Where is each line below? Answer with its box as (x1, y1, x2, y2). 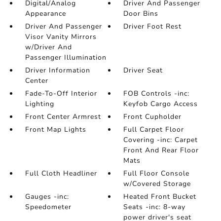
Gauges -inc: (25, 191, 69, 201)
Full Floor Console (123, 168, 190, 178)
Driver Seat (123, 65, 163, 75)
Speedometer (25, 202, 72, 212)
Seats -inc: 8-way (123, 202, 186, 212)
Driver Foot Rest (123, 21, 182, 31)
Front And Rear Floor (123, 145, 199, 155)
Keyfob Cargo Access (123, 99, 198, 109)
